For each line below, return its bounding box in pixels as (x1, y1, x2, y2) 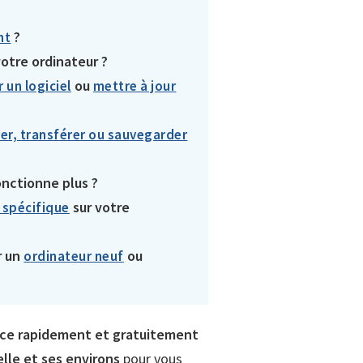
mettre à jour (92, 77, 177, 95)
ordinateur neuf (23, 247, 124, 265)
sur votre (69, 198, 130, 216)
